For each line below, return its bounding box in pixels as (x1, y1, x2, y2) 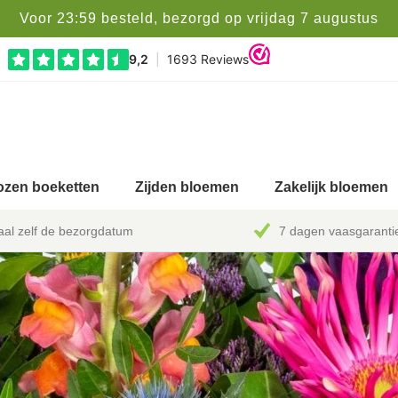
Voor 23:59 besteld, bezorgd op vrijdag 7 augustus (20, 11, 378, 26)
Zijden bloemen (134, 179, 239, 195)
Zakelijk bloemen (274, 179, 388, 195)
